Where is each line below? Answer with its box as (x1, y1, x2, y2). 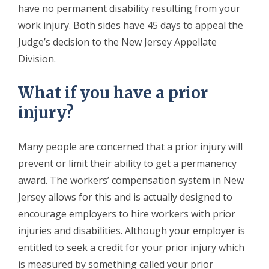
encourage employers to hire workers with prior (18, 207, 235, 220)
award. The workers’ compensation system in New (18, 173, 244, 187)
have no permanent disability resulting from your (18, 1, 240, 15)
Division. (18, 52, 56, 65)
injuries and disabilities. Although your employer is (18, 223, 245, 237)
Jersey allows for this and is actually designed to (18, 190, 232, 204)
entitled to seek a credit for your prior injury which (18, 240, 244, 254)
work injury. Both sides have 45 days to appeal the (18, 18, 243, 32)
